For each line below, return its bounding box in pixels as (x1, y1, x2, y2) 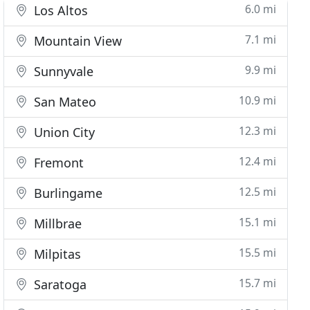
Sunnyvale (30, 63, 94, 80)
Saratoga (30, 276, 87, 293)
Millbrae (30, 215, 82, 232)
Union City (30, 124, 95, 140)
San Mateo (30, 93, 97, 110)
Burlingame (30, 185, 103, 201)
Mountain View (30, 33, 122, 49)
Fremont (30, 154, 84, 171)
